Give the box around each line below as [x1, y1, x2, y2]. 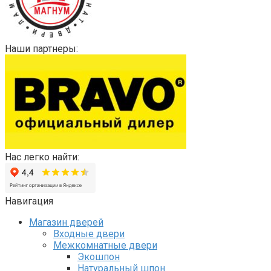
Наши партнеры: [5, 42, 78, 54]
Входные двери [53, 227, 125, 240]
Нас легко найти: [5, 151, 79, 163]
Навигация [5, 195, 53, 207]
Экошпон [77, 250, 120, 263]
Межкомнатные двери [53, 239, 157, 251]
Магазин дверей [29, 216, 103, 228]
